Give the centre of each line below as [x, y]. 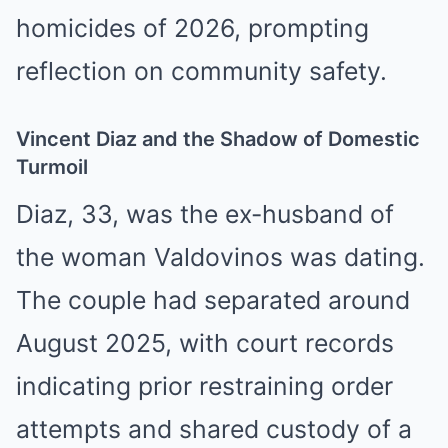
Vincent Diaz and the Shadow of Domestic [218, 139]
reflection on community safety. [201, 71]
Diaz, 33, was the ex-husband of [205, 214]
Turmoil [52, 167]
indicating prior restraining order [204, 386]
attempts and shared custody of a [214, 429]
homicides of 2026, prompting [192, 28]
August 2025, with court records [205, 343]
